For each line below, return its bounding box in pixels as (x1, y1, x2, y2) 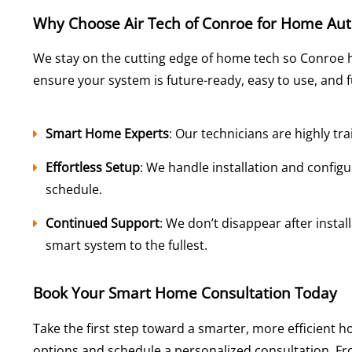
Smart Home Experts (46, 125, 169, 143)
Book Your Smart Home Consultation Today (33, 283, 337, 303)
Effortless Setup (46, 159, 140, 177)
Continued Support (46, 214, 159, 233)
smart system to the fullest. (46, 236, 207, 255)
